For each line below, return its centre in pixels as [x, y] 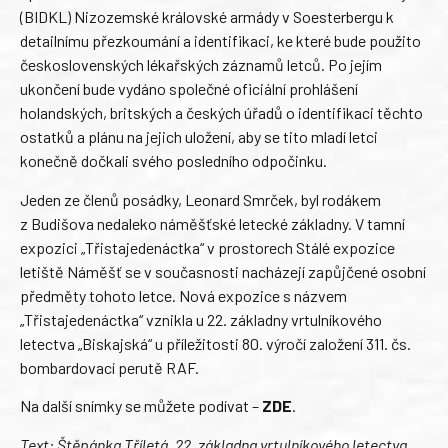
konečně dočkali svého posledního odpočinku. [173, 161]
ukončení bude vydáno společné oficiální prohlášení [189, 89]
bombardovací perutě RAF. [109, 367]
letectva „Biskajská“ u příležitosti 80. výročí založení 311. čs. [215, 343]
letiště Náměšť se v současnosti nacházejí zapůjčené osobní [223, 271]
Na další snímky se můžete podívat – [141, 406]
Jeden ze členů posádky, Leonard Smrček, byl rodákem [200, 199]
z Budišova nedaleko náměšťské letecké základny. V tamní [212, 223]
